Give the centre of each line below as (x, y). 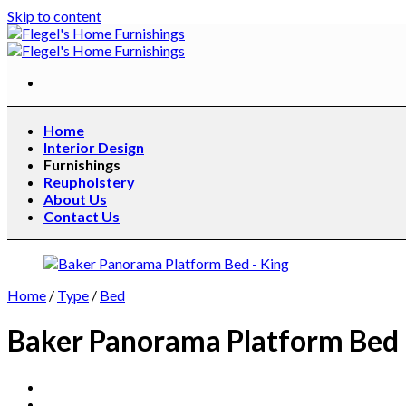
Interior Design (94, 147)
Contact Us (82, 216)
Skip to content (54, 16)
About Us (75, 199)
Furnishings (82, 164)
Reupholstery (89, 182)
